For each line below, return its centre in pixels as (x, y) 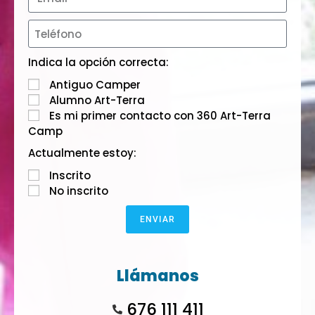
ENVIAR (157, 220)
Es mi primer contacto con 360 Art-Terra (160, 116)
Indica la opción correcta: (98, 63)
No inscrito (79, 191)
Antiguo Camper (95, 85)
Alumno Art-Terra (97, 101)
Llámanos (157, 276)
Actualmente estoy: (82, 153)
